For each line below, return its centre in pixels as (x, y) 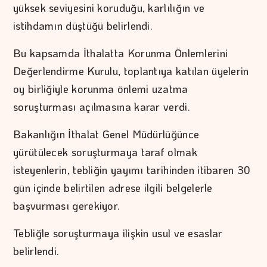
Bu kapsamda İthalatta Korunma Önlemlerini (121, 53)
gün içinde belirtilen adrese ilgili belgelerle (113, 188)
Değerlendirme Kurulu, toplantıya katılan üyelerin (131, 71)
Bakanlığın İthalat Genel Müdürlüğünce (106, 134)
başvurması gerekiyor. (67, 206)
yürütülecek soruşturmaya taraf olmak (105, 152)
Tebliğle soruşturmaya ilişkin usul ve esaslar (118, 233)
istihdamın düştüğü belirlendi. (83, 26)
